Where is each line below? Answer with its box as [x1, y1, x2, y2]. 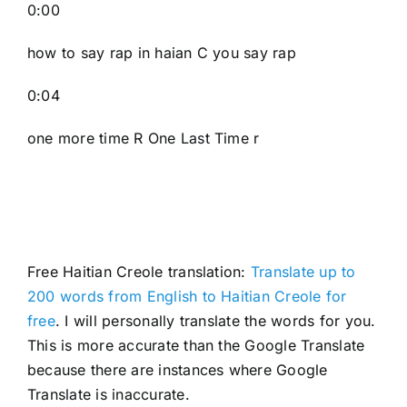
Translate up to [245, 262, 356, 281]
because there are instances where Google [26, 360, 328, 379]
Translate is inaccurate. [26, 384, 190, 403]
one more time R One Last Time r [26, 128, 260, 147]
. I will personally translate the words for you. [55, 311, 376, 330]
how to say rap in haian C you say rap [26, 43, 296, 62]
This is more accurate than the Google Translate [26, 335, 365, 354]
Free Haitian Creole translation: [26, 262, 246, 281]
